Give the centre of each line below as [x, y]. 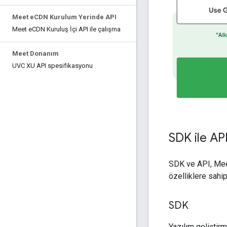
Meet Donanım [35, 53]
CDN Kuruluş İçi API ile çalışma [76, 29]
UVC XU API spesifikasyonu [52, 66]
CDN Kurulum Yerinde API [75, 17]
